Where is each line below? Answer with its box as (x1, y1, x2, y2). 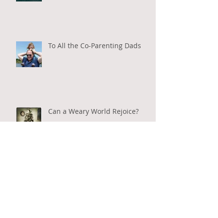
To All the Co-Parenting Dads (48, 40, 141, 50)
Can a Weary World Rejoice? (48, 106, 139, 116)
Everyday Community (48, 172, 117, 182)
